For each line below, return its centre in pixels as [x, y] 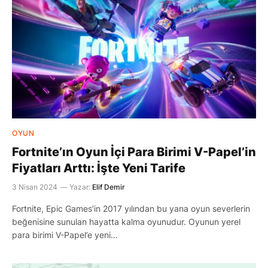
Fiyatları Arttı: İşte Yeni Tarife [99, 168]
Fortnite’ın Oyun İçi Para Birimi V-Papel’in [134, 152]
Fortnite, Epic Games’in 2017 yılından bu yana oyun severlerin [131, 208]
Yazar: [80, 187]
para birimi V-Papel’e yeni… [65, 234]
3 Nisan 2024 [35, 187]
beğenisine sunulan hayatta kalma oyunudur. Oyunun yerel [126, 221]
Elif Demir [109, 187]
